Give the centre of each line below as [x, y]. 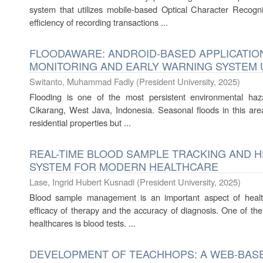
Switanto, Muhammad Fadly [82, 81]
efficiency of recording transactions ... [99, 22]
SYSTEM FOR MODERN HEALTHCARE [124, 166]
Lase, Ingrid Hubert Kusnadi [82, 182]
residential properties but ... [80, 122]
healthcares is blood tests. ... [82, 223]
